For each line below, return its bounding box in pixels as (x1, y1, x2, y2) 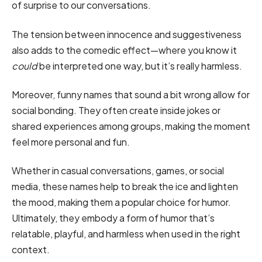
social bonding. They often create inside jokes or (12, 104, 220, 117)
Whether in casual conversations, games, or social (12, 164, 224, 177)
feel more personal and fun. (12, 136, 132, 149)
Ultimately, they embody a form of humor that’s (12, 212, 215, 225)
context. (12, 243, 50, 256)
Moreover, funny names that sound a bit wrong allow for (12, 88, 250, 101)
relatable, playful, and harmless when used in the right (12, 227, 240, 240)
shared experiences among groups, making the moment (12, 120, 250, 133)
